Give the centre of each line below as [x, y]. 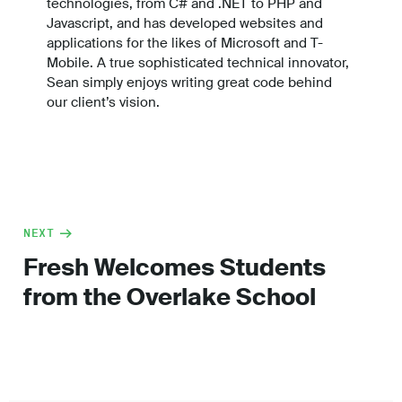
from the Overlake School [170, 297]
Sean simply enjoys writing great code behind [189, 83]
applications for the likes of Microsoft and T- [185, 44]
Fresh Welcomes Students [175, 268]
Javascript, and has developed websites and [185, 24]
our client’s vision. [103, 103]
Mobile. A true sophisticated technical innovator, [198, 63]
